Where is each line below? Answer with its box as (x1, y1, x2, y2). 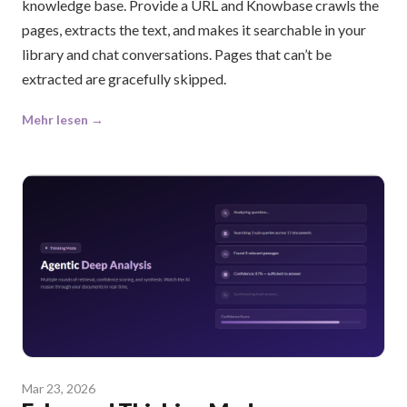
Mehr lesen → (22, 112, 104, 128)
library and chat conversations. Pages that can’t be (22, 45, 332, 64)
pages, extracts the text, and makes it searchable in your (22, 21, 366, 39)
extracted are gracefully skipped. (22, 70, 226, 88)
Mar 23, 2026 (22, 380, 95, 396)
